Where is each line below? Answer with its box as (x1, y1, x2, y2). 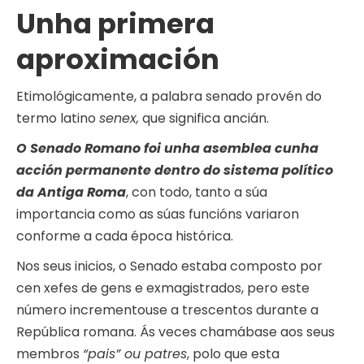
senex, (99, 109, 139, 128)
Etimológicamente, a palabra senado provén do (16, 87, 322, 106)
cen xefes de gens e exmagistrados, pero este (16, 279, 310, 298)
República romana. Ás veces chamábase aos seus (16, 323, 335, 342)
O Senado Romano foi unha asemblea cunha (16, 139, 318, 158)
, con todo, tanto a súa (126, 183, 267, 202)
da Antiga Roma (16, 183, 126, 202)
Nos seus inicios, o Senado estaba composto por (16, 257, 323, 276)
